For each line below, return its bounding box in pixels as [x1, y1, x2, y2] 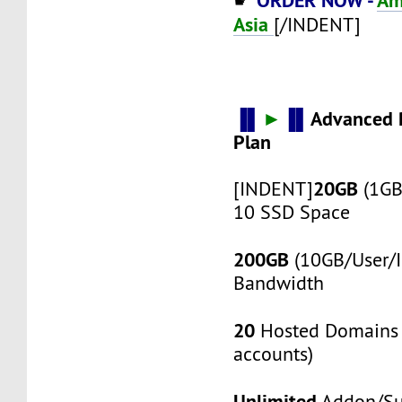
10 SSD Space [233, 199, 351, 224]
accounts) [233, 341, 314, 366]
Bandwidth [233, 270, 325, 295]
